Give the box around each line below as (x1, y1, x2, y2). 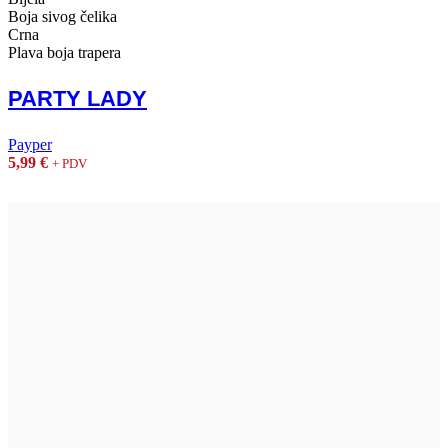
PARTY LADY (8, 86, 147, 112)
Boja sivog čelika (8, 8, 117, 26)
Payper (8, 136, 52, 154)
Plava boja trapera (8, 44, 121, 62)
